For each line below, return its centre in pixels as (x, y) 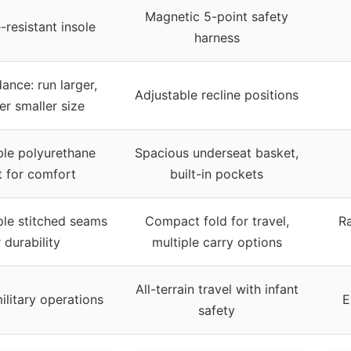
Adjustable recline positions (217, 94)
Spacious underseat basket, (217, 152)
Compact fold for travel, (217, 221)
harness (217, 37)
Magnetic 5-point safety (217, 16)
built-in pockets (217, 174)
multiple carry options (217, 242)
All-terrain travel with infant (217, 289)
